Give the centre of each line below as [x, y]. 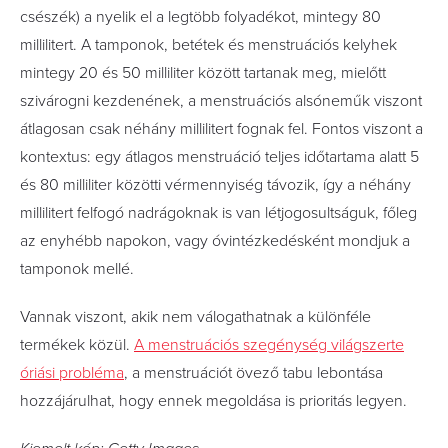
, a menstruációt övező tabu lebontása [253, 372]
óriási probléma [72, 372]
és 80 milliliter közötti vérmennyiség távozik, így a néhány [215, 184]
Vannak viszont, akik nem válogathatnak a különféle [195, 316]
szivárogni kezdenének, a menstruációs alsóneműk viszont [221, 100]
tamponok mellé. [79, 268]
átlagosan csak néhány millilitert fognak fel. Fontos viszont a [221, 128]
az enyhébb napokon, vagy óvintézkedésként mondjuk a [215, 240]
